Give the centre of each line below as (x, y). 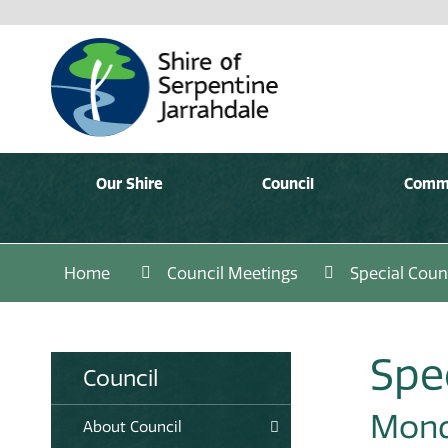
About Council (132, 426)
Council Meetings (232, 272)
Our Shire (130, 183)
